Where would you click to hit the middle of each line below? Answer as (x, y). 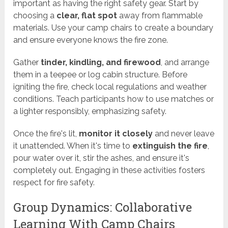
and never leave (184, 134)
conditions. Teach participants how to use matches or (114, 99)
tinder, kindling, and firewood (101, 63)
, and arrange (185, 63)
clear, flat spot (87, 16)
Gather (27, 63)
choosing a (35, 16)
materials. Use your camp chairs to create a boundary (113, 28)
